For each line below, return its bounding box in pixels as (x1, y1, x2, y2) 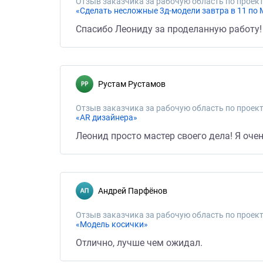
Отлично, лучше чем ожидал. (76, 237, 203, 248)
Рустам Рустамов (103, 79, 166, 89)
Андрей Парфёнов (103, 186, 167, 195)
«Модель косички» (76, 220, 148, 229)
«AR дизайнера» (76, 113, 137, 122)
